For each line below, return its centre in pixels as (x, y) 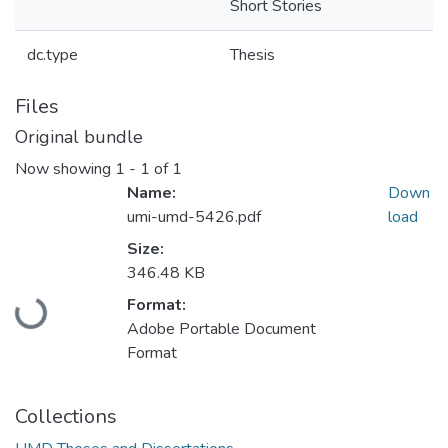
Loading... (47, 302)
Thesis (252, 55)
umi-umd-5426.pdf (194, 217)
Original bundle (79, 137)
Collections (66, 417)
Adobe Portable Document (221, 329)
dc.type (52, 55)
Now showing (65, 169)
